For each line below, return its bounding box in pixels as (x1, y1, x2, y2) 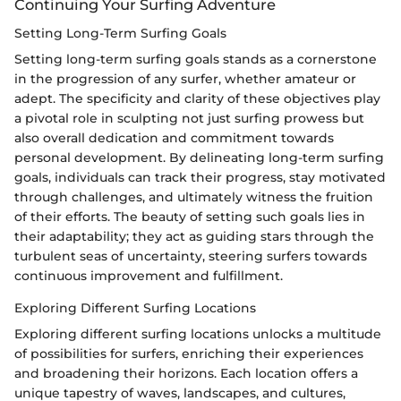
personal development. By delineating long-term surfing (14, 149, 384, 166)
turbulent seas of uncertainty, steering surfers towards (14, 247, 367, 264)
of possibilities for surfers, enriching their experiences (14, 345, 363, 362)
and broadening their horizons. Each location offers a (14, 364, 358, 381)
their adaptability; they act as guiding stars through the (14, 227, 374, 244)
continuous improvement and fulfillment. (14, 267, 283, 284)
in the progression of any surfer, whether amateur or (14, 70, 356, 87)
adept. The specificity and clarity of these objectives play (14, 90, 380, 107)
